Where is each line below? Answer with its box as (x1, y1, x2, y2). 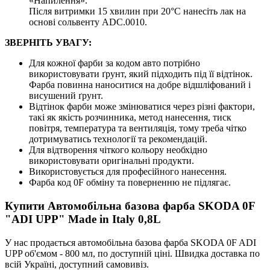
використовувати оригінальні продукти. (29, 155, 194, 166)
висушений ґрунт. (29, 90, 103, 101)
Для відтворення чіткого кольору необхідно (29, 145, 207, 155)
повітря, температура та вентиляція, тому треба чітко (29, 123, 246, 134)
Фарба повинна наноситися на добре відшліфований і (29, 80, 251, 90)
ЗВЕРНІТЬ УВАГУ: (5, 37, 92, 48)
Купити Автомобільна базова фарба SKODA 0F (5, 199, 255, 212)
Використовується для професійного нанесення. (29, 166, 227, 177)
